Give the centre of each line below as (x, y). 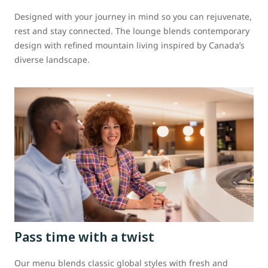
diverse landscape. (52, 59)
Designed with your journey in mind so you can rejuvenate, (133, 16)
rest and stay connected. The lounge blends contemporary (132, 31)
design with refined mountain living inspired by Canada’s (130, 45)
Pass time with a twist (84, 236)
